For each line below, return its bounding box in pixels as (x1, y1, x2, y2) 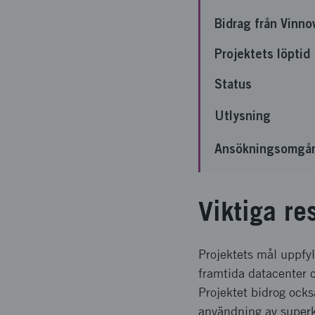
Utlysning (214, 108, 271, 123)
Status (214, 76, 252, 91)
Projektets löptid (214, 46, 310, 61)
